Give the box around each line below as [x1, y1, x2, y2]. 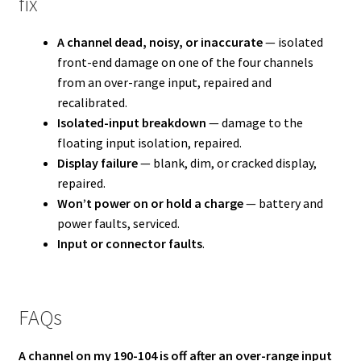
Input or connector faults [56, 234, 202, 251]
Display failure [56, 154, 138, 171]
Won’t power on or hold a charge [56, 194, 243, 211]
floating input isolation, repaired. [56, 134, 242, 151]
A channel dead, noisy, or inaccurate [56, 33, 263, 50]
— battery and [243, 194, 323, 211]
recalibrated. [56, 93, 127, 110]
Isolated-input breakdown [56, 114, 206, 131]
